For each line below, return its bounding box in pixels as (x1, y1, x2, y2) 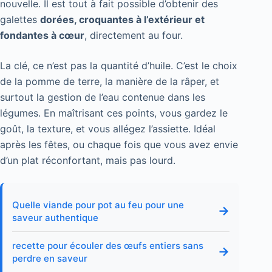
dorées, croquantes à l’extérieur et (40, 13, 205, 25)
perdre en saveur (12, 252, 87, 264)
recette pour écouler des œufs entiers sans (12, 239, 203, 251)
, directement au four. (84, 29, 183, 41)
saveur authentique (12, 211, 98, 223)
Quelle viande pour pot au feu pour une (12, 199, 184, 211)
